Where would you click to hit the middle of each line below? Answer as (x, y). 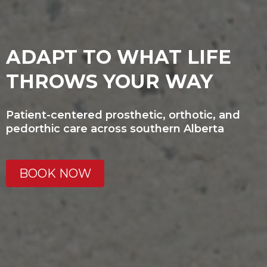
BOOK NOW (55, 173)
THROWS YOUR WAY (109, 81)
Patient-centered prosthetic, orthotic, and (123, 115)
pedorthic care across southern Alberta (115, 128)
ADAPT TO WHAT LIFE (119, 57)
